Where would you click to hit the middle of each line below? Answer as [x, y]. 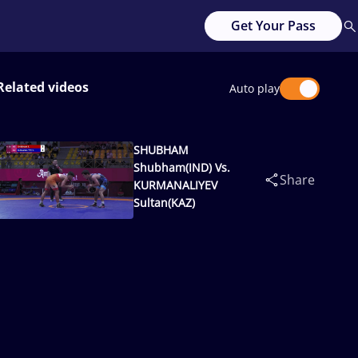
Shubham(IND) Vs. [182, 167]
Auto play [255, 88]
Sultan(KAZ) [165, 203]
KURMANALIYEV [176, 185]
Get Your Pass [273, 26]
